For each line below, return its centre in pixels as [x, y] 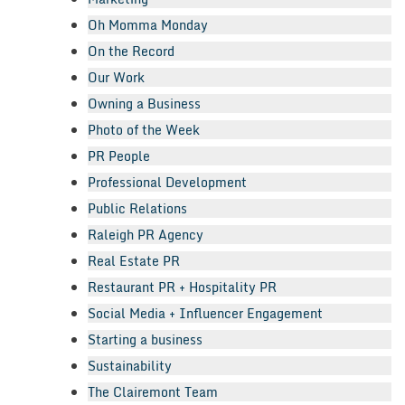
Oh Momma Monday [148, 24]
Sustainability [130, 365]
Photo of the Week [144, 129]
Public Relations [137, 208]
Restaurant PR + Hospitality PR [182, 287]
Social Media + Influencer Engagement [205, 313]
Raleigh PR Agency [146, 234]
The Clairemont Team [153, 391]
